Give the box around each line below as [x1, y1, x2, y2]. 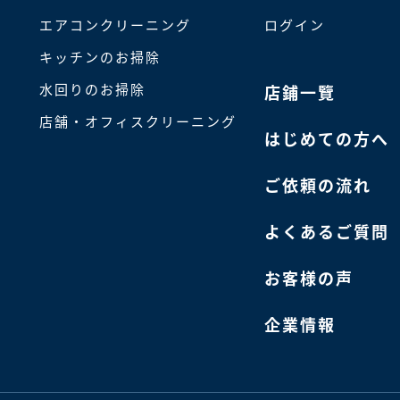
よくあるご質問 [263, 219, 389, 243]
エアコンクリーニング [39, 14, 192, 34]
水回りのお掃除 [39, 79, 146, 98]
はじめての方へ [263, 126, 389, 150]
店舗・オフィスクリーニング [39, 111, 237, 130]
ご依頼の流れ [263, 172, 371, 196]
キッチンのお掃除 [39, 46, 162, 66]
